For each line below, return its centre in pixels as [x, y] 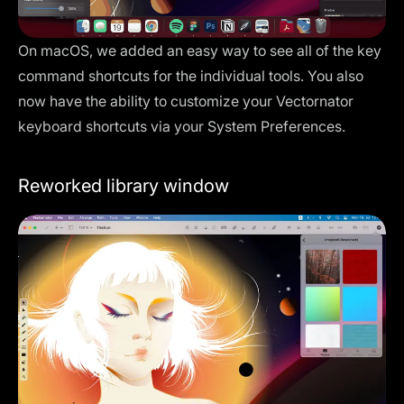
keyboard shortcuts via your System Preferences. [182, 127]
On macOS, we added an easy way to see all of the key [200, 51]
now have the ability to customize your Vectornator [186, 101]
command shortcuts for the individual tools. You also [191, 76]
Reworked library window [124, 186]
